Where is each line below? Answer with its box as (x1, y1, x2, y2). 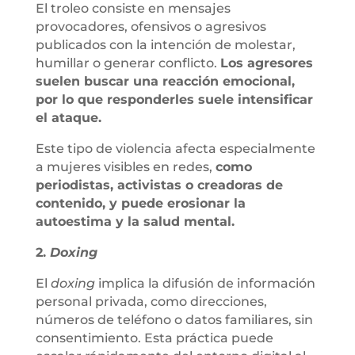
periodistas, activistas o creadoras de (35, 177, 283, 193)
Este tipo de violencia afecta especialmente (35, 140, 315, 156)
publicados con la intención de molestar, (35, 36, 296, 52)
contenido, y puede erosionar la (35, 195, 246, 211)
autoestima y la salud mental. (35, 213, 235, 229)
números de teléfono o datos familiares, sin (35, 311, 313, 327)
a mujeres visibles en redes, (35, 158, 216, 174)
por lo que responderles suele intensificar (35, 91, 313, 107)
